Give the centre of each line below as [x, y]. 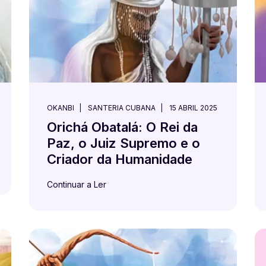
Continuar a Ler [77, 184]
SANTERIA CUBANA [122, 107]
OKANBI [61, 107]
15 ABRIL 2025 [193, 107]
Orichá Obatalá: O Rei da [122, 127]
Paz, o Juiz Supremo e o [123, 143]
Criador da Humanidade [120, 159]
